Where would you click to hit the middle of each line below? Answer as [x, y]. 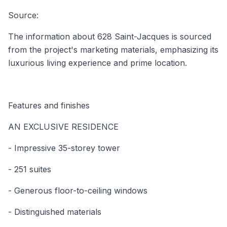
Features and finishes [49, 105]
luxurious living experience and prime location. [98, 63]
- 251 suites [30, 169]
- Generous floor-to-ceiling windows [78, 190]
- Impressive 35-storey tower [64, 148]
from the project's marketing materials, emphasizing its [113, 49]
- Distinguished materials [55, 212]
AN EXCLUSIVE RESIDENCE [63, 126]
